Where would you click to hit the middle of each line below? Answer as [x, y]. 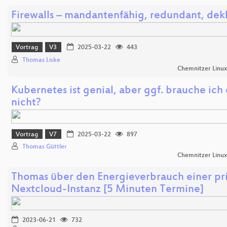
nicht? [26, 103]
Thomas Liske [41, 60]
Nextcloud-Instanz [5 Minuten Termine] [107, 190]
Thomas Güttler [45, 147]
